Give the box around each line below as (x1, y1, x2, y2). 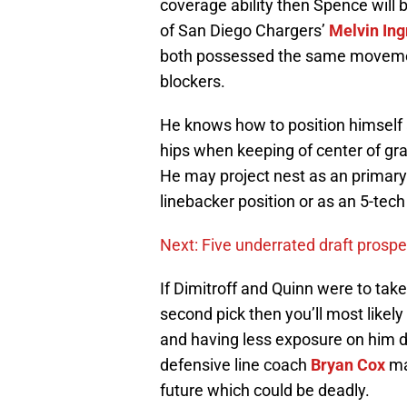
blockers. (160, 72, 225, 92)
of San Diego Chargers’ (160, 21, 329, 41)
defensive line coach (160, 355, 311, 375)
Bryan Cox (311, 355, 385, 375)
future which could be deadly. (160, 381, 370, 401)
